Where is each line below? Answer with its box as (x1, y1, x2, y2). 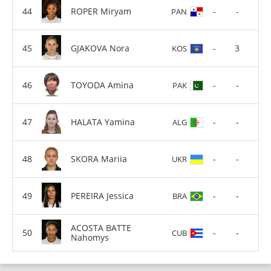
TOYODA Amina (71, 79, 134, 91)
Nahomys (71, 231, 109, 243)
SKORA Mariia (71, 152, 127, 165)
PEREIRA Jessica (71, 189, 134, 201)
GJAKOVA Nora (71, 42, 129, 54)
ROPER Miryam (71, 5, 131, 17)
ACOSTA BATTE (71, 221, 131, 233)
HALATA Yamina (71, 116, 135, 128)
